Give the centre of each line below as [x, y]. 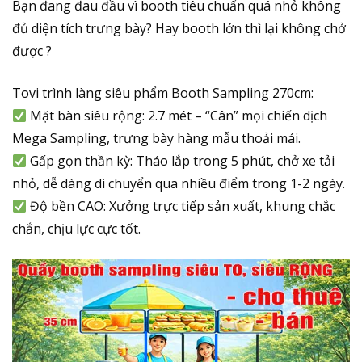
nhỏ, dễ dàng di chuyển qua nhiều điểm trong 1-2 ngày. [179, 184]
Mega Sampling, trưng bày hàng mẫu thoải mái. [156, 139]
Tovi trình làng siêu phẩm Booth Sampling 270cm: [163, 93]
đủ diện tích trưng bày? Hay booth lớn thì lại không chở [179, 29]
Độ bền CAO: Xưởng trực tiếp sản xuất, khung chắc [181, 206]
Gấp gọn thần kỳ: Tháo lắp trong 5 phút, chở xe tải [181, 161]
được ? [32, 51]
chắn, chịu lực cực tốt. [76, 229]
